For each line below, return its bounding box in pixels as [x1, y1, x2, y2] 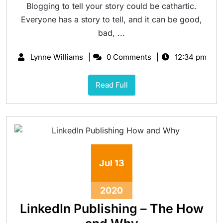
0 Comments [104, 52, 151, 62]
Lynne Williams [28, 52, 84, 62]
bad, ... [98, 28, 125, 38]
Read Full [95, 80, 128, 90]
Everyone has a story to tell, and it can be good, [21, 14, 202, 24]
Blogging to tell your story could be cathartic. [26, 1, 197, 11]
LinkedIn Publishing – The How [19, 201, 204, 216]
